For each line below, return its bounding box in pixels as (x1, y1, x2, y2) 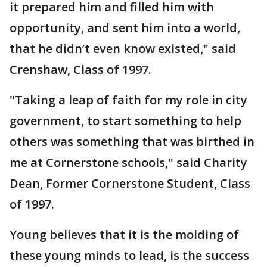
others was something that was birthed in (10, 133, 254, 150)
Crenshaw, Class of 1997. (10, 61, 151, 77)
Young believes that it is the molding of (10, 226, 239, 243)
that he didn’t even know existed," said (10, 41, 236, 57)
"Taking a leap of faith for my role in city (10, 92, 247, 108)
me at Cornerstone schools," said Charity (10, 154, 247, 170)
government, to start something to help (10, 113, 241, 129)
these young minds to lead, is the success (10, 247, 249, 263)
